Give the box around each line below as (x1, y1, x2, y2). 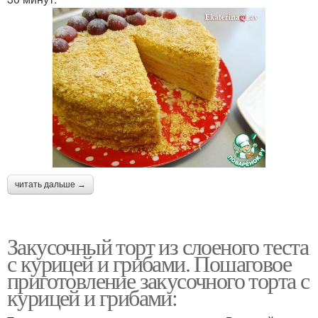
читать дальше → (15, 180, 86, 190)
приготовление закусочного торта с (7, 265, 309, 296)
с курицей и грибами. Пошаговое (7, 248, 291, 279)
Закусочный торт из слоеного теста (7, 231, 309, 262)
